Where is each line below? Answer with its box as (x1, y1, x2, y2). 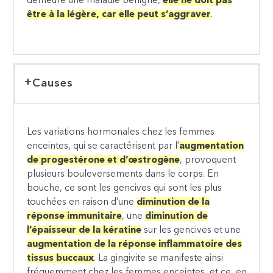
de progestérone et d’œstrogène (27, 155, 180, 166)
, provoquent (180, 155, 236, 166)
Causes (32, 77, 73, 89)
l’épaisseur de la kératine (27, 225, 142, 236)
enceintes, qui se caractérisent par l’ (27, 141, 180, 152)
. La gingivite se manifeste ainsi (94, 253, 224, 264)
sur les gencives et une (141, 225, 241, 236)
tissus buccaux (27, 253, 94, 264)
